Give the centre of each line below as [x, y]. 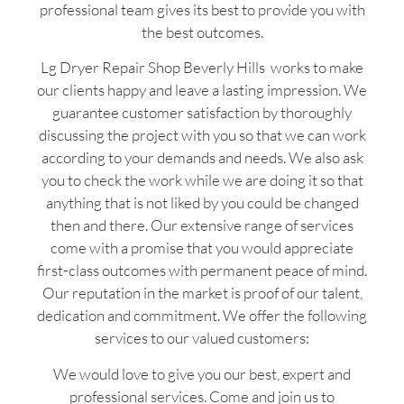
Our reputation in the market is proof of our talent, [202, 293]
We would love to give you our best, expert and [202, 373]
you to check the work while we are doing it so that [202, 180]
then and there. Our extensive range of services [202, 225]
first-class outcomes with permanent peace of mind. [202, 271]
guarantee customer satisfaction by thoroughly [202, 113]
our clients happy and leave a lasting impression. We [202, 90]
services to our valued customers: [202, 338]
